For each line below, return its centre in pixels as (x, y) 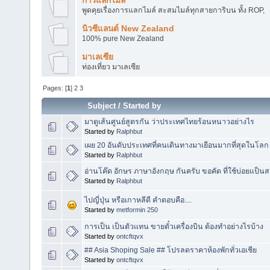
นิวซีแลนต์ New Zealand (128, 28)
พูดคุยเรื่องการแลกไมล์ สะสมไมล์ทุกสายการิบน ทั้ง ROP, (173, 10)
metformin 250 (137, 210)
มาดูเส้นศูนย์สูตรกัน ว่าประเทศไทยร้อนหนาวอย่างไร (169, 122)
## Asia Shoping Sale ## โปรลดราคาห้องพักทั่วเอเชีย (171, 250)
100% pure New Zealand (123, 38)
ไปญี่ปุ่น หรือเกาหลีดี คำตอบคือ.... (138, 200)
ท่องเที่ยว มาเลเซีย (111, 67)
